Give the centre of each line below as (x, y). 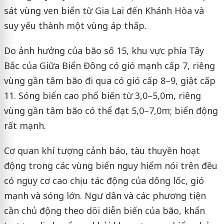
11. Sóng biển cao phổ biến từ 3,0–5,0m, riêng (102, 96)
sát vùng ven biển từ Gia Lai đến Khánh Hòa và (104, 11)
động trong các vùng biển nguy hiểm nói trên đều (110, 166)
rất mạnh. (25, 126)
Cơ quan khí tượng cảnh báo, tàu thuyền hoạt (102, 151)
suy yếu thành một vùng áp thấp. (75, 26)
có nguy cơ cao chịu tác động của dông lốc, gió (104, 181)
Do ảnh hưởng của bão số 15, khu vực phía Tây (104, 51)
